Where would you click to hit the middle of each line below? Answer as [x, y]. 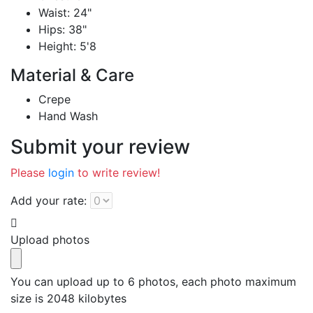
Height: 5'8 [67, 46]
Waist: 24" [65, 13]
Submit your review [100, 147]
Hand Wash [68, 116]
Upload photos [50, 240]
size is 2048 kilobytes [68, 298]
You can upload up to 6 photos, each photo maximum [153, 282]
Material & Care [81, 75]
